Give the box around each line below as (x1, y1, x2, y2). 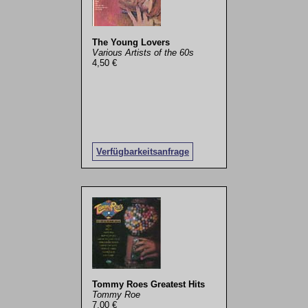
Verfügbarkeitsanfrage (96, 146, 189, 157)
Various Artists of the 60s (91, 47, 194, 58)
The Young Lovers (91, 36, 170, 47)
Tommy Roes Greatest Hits (91, 279, 205, 290)
